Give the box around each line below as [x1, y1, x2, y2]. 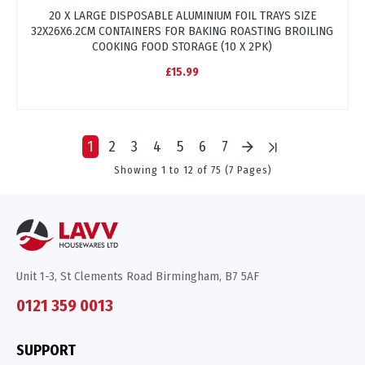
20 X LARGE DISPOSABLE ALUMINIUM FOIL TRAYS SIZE [48, 7, 316, 23]
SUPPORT [16, 341, 76, 359]
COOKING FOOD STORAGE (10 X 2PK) [92, 38, 273, 54]
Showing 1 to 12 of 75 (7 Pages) [113, 163, 272, 176]
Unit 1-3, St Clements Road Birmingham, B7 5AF [16, 268, 259, 284]
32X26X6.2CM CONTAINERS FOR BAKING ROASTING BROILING [31, 23, 334, 38]
